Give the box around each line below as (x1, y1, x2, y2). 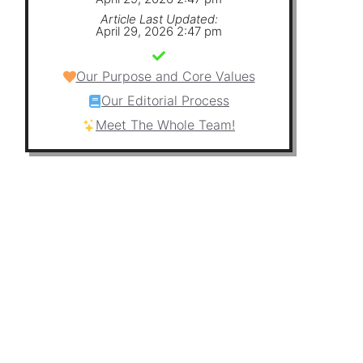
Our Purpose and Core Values (75, 68, 255, 85)
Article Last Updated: (100, 11, 218, 28)
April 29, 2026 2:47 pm (96, 23, 222, 40)
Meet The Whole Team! (96, 117, 235, 134)
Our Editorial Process (101, 92, 229, 109)
